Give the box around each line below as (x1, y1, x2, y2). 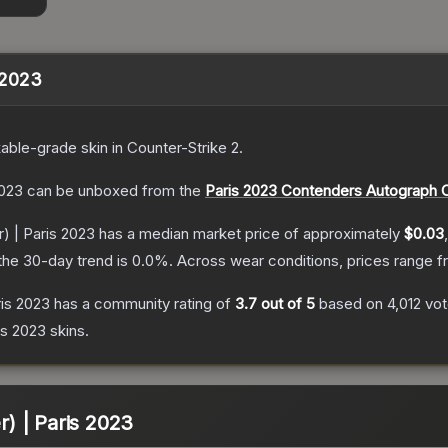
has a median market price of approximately (95, 224, 404, 244)
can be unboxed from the (23, 181, 201, 201)
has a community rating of (50, 294, 235, 314)
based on (315, 294, 387, 314)
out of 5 (257, 294, 315, 314)
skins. (46, 321, 89, 341)
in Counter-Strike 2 (108, 138, 239, 158)
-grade (30, 138, 77, 158)
